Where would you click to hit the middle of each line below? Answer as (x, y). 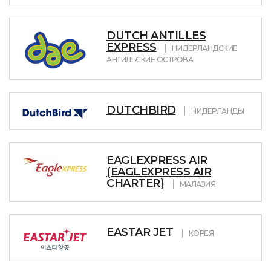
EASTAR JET (140, 232)
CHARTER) (135, 183)
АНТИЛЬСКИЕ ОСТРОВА (150, 60)
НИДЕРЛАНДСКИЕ (205, 48)
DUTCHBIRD (141, 110)
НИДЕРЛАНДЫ (217, 111)
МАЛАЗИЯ (197, 184)
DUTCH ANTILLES (156, 36)
